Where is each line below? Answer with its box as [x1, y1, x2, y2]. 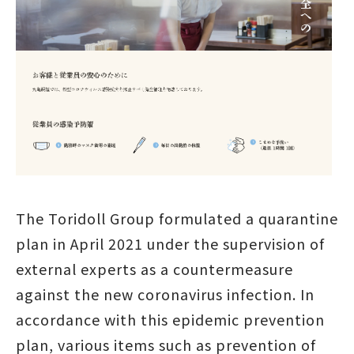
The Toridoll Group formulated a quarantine [15, 208, 338, 229]
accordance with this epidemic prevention [15, 309, 325, 330]
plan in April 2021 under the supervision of [15, 233, 325, 254]
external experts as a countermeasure [15, 258, 293, 280]
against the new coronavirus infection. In [15, 284, 314, 305]
